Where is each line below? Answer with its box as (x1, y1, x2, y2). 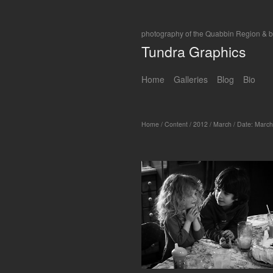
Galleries (174, 73, 208, 86)
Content (165, 119, 188, 129)
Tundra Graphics (141, 41, 246, 62)
